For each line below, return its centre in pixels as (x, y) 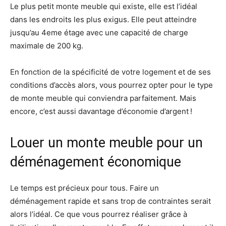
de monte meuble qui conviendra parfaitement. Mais (103, 98)
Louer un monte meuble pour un (106, 143)
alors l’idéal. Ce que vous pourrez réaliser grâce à (99, 214)
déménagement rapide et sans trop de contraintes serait (110, 201)
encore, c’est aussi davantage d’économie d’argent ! (101, 111)
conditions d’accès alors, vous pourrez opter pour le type (111, 85)
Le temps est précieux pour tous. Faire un (84, 188)
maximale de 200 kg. (47, 46)
